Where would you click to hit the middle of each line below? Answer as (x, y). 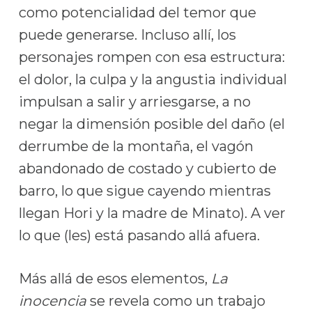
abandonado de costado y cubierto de (147, 169)
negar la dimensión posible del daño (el (151, 124)
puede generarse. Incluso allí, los (127, 35)
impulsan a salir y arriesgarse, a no (134, 102)
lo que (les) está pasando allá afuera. (139, 235)
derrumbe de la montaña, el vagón (136, 146)
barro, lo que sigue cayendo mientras (145, 191)
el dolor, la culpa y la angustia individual (153, 79)
